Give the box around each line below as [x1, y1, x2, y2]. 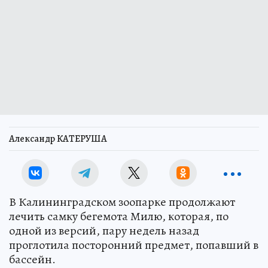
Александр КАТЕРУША [9, 132, 107, 145]
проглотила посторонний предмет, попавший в [9, 236, 258, 253]
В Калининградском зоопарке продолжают [9, 193, 235, 210]
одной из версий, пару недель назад [9, 222, 199, 239]
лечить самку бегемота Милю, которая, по [9, 208, 229, 224]
